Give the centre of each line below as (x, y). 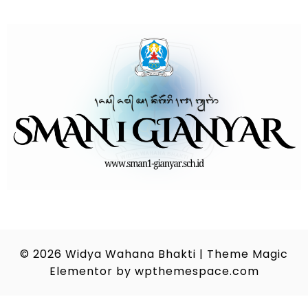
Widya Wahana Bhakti (131, 254)
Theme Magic (247, 254)
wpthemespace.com (197, 271)
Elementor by (92, 271)
